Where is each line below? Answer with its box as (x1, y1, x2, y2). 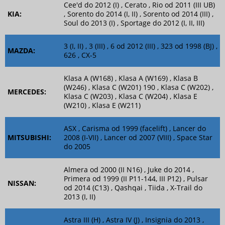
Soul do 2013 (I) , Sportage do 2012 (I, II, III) (64, 18, 204, 28)
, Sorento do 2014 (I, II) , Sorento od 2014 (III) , (64, 9, 213, 19)
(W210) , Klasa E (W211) (64, 100, 141, 110)
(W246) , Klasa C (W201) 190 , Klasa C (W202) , (64, 82, 213, 92)
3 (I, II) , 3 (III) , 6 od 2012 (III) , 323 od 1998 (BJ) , (64, 41, 217, 51)
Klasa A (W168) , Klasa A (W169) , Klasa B (64, 73, 198, 83)
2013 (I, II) (64, 192, 95, 202)
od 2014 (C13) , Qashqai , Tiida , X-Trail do (64, 183, 202, 193)
